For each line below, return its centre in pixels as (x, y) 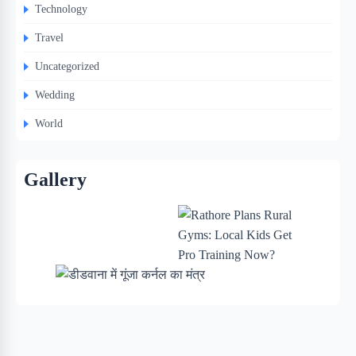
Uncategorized (67, 66)
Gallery (55, 180)
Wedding (55, 95)
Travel (49, 38)
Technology (61, 9)
